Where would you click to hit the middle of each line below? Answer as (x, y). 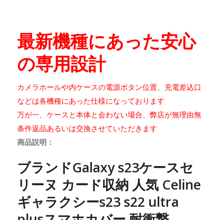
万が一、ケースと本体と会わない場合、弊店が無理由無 (109, 115)
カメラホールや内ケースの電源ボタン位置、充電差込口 (109, 87)
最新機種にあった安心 (107, 41)
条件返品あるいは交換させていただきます (87, 128)
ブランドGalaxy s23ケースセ (105, 167)
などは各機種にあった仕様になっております (91, 101)
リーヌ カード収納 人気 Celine (109, 185)
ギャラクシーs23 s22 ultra (98, 202)
